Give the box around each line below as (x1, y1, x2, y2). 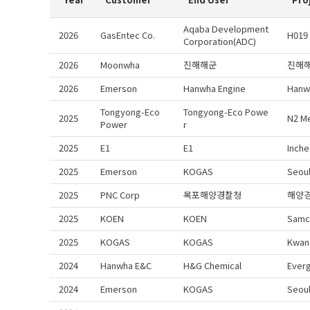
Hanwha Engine (183, 82, 246, 95)
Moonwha (100, 58, 140, 71)
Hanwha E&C (100, 259, 152, 272)
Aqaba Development (183, 22, 268, 35)
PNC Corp (100, 188, 140, 201)
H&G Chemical (183, 259, 241, 272)
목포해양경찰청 (183, 188, 241, 201)
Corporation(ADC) (183, 35, 256, 48)
